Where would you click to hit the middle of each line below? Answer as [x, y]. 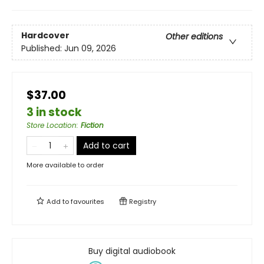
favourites [88, 202]
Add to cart [106, 146]
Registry [142, 202]
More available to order [65, 165]
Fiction [92, 126]
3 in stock [54, 113]
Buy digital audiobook [132, 251]
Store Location [52, 126]
